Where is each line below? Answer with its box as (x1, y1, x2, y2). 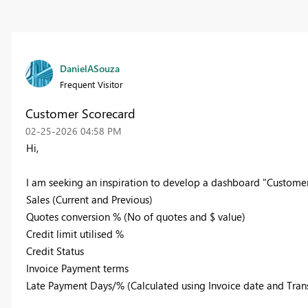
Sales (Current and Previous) (25, 192, 153, 207)
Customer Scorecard (25, 105, 135, 122)
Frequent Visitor (59, 78, 123, 91)
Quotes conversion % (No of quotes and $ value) (25, 210, 245, 224)
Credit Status (25, 244, 84, 258)
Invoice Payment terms (25, 261, 129, 276)
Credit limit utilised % (25, 227, 124, 241)
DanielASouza (59, 62, 120, 76)
